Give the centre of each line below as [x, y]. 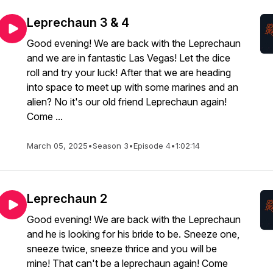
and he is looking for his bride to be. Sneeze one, [133, 234]
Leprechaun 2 [67, 199]
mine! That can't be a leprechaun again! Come [127, 263]
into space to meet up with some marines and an [133, 87]
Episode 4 [152, 146]
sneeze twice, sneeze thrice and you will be [122, 249]
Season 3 [111, 146]
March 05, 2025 [57, 146]
